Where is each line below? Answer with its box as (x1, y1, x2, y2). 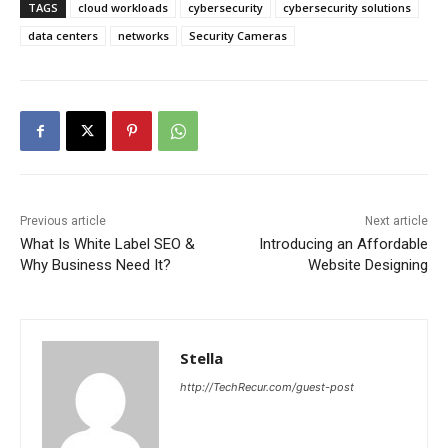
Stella (180, 348, 223, 369)
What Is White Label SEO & (20, 235, 195, 254)
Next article (364, 214, 428, 229)
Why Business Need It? (20, 256, 171, 275)
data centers (28, 28, 98, 44)
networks (118, 28, 169, 44)
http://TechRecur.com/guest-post (180, 380, 354, 395)
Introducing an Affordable (258, 235, 428, 254)
